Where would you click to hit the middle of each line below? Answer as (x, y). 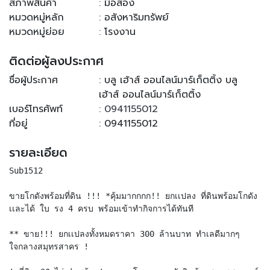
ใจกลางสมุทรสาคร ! (49, 246)
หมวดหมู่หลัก (36, 17)
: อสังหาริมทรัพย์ (134, 17)
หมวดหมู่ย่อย (37, 32)
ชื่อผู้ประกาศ (33, 80)
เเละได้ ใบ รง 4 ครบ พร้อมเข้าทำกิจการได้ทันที (101, 208)
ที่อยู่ (18, 123)
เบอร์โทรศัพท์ (36, 109)
